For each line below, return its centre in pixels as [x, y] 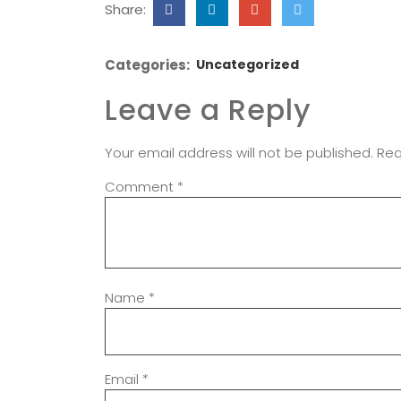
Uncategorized [247, 64]
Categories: [147, 65]
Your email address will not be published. [239, 153]
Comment [141, 187]
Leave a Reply [208, 110]
